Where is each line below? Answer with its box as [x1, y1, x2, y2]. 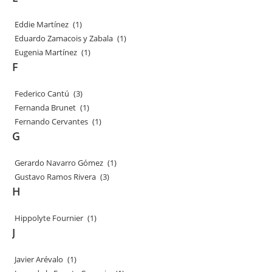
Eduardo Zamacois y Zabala [14, 33, 115, 44]
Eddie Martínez [14, 19, 70, 30]
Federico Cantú [14, 88, 71, 99]
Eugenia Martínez [14, 47, 79, 58]
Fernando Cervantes [14, 116, 90, 127]
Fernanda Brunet [14, 102, 78, 113]
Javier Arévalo [14, 254, 65, 265]
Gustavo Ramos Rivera [14, 171, 98, 182]
